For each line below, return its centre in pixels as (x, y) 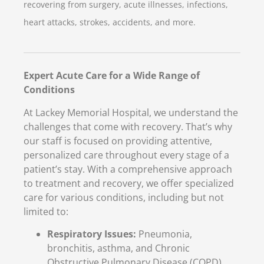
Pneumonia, (164, 234)
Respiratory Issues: (92, 234)
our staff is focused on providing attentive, (118, 141)
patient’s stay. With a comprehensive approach (128, 169)
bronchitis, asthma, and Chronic (118, 248)
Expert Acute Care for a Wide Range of (112, 76)
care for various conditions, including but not (124, 197)
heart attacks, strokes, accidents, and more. (110, 22)
